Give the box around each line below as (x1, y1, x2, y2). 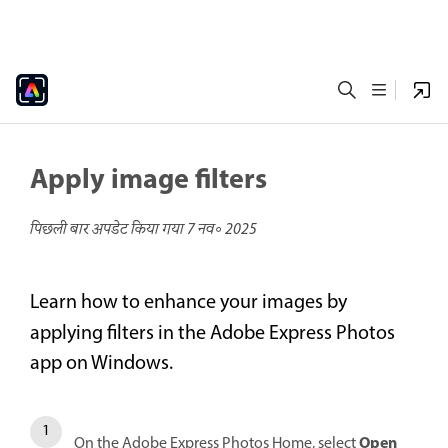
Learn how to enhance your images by (30, 288, 347, 319)
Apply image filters (30, 158, 267, 204)
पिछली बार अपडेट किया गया (30, 218, 187, 242)
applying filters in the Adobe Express (30, 319, 332, 350)
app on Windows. (30, 349, 173, 380)
